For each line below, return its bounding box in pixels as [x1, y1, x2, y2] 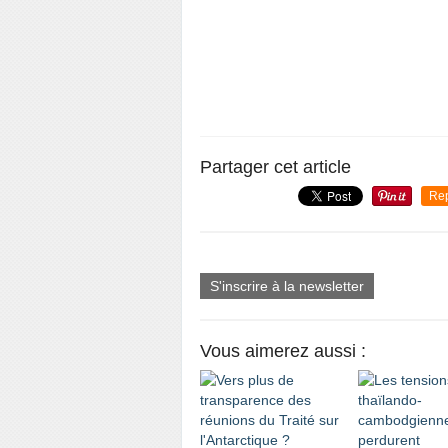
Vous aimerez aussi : [200, 341, 366, 361]
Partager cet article [200, 157, 351, 177]
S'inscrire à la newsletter [210, 278, 364, 294]
